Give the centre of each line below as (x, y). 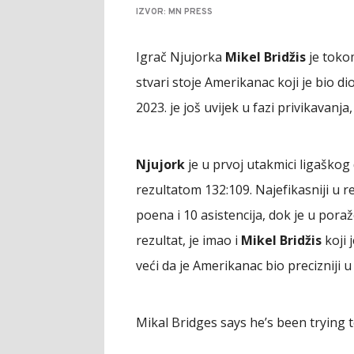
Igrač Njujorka (181, 56)
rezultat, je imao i (188, 240)
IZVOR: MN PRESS (174, 11)
